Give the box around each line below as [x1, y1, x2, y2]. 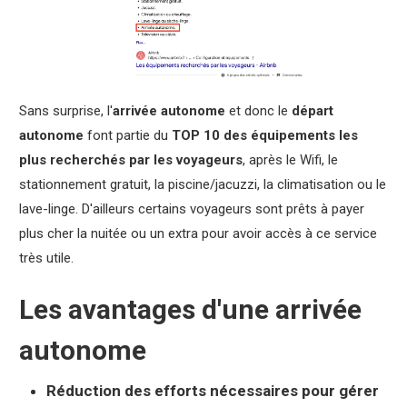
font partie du [83, 127, 172, 144]
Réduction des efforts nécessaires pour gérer [45, 382, 379, 400]
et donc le [224, 103, 292, 119]
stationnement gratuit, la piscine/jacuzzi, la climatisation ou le [18, 176, 386, 193]
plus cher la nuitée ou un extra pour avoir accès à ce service [18, 225, 377, 242]
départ [291, 103, 333, 119]
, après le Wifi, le [242, 152, 338, 168]
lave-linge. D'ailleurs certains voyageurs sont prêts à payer [18, 201, 364, 217]
